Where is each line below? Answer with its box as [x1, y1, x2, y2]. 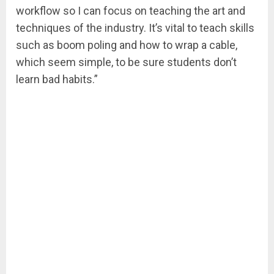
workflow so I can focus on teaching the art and [16, 4, 245, 18]
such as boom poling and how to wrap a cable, [16, 39, 237, 52]
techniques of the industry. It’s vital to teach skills [16, 21, 254, 35]
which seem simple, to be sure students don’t [16, 56, 237, 69]
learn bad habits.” [16, 73, 98, 86]
